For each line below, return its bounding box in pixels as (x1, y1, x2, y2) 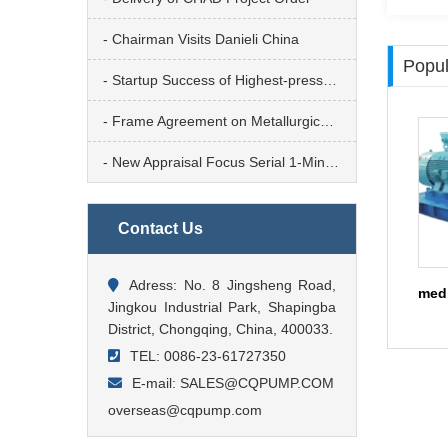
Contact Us (118, 220, 203, 238)
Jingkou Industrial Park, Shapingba (108, 299, 336, 316)
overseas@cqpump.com (108, 402, 262, 419)
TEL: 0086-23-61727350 (130, 348, 286, 365)
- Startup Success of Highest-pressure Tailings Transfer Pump (323, 72, 337, 89)
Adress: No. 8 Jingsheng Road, (129, 277, 336, 294)
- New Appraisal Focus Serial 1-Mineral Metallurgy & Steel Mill (325, 154, 339, 171)
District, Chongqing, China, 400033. (108, 321, 333, 338)
